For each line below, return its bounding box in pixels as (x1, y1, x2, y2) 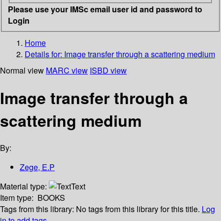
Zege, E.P (20, 161, 55, 173)
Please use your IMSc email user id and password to (8, 3, 202, 15)
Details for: (25, 48, 64, 60)
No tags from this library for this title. (76, 203, 200, 215)
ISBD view (90, 64, 127, 76)
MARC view (46, 64, 88, 76)
